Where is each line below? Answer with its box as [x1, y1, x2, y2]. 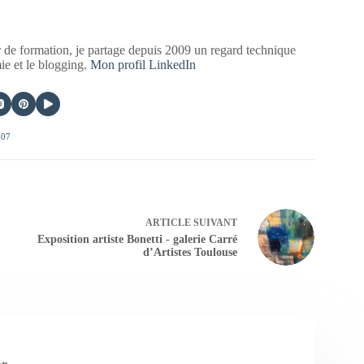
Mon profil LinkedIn [90, 57, 197, 71]
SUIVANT [190, 217, 237, 229]
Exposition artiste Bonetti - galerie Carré [37, 233, 237, 246]
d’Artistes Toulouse [142, 246, 237, 259]
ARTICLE [145, 217, 191, 229]
